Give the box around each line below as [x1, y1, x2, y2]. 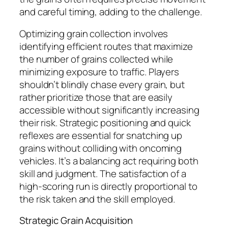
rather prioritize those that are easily [19, 91, 173, 104]
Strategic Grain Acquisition [19, 213, 133, 227]
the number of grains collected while [19, 52, 174, 66]
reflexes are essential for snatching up [19, 129, 183, 142]
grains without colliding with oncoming [19, 141, 182, 155]
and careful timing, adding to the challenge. [19, 5, 202, 18]
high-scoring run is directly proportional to [19, 180, 197, 193]
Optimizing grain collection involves [19, 27, 168, 41]
